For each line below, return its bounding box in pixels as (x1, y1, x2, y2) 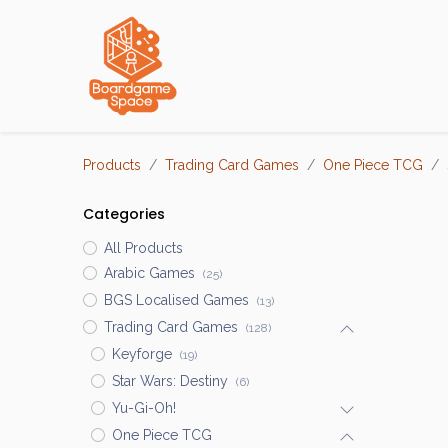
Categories (82, 204, 165, 224)
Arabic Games (103, 265, 195, 281)
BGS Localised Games (103, 292, 249, 308)
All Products (103, 240, 183, 256)
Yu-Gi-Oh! (111, 400, 176, 416)
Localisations (330, 55, 427, 76)
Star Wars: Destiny (111, 373, 228, 389)
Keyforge (111, 346, 172, 362)
